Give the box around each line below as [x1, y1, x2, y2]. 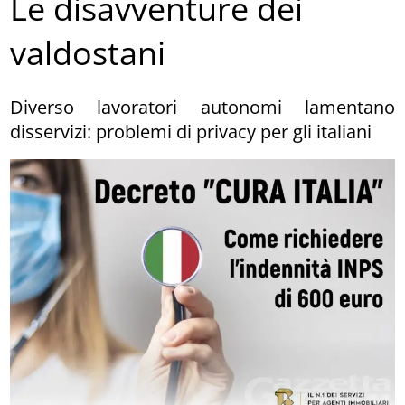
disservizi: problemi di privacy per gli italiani [10, 118, 372, 144]
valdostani [10, 31, 166, 76]
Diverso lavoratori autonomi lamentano [10, 94, 395, 119]
